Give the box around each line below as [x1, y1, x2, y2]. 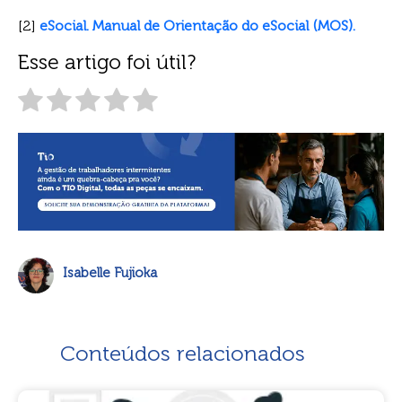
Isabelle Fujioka [63, 265, 157, 282]
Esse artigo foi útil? [18, 48, 196, 74]
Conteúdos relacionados [60, 339, 306, 366]
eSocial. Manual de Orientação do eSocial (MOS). [39, 16, 355, 34]
